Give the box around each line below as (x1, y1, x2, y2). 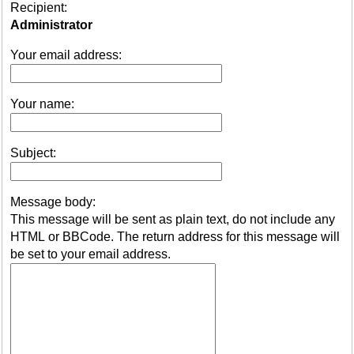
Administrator (10, 17, 92, 32)
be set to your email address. (10, 247, 171, 261)
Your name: (10, 96, 74, 111)
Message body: (10, 194, 96, 209)
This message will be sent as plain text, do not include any (10, 212, 335, 226)
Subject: (10, 145, 56, 160)
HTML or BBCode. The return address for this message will (10, 229, 340, 243)
